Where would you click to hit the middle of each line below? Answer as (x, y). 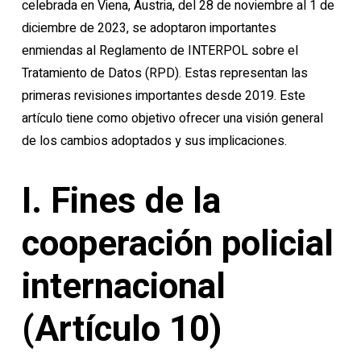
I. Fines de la (121, 201)
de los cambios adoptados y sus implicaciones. (154, 141)
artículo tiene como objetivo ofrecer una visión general (172, 118)
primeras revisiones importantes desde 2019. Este (163, 96)
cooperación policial (177, 243)
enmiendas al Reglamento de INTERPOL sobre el (160, 51)
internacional (123, 286)
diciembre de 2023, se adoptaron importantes (149, 28)
